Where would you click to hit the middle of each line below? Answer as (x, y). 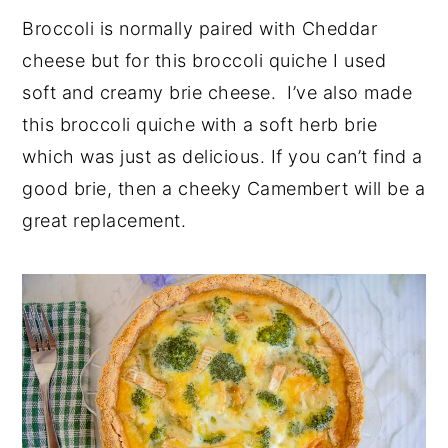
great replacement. (110, 220)
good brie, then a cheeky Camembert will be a (224, 188)
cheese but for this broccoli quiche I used (204, 60)
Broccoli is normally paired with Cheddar (200, 28)
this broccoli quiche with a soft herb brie (200, 124)
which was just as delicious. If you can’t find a (222, 156)
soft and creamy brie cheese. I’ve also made (217, 92)
